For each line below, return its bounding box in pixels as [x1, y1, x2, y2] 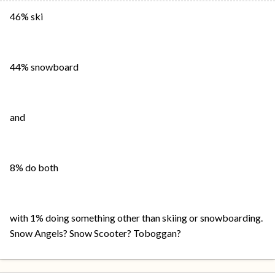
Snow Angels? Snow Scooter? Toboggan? [10, 227, 181, 239]
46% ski [10, 10, 43, 22]
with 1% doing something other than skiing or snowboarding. [10, 212, 263, 223]
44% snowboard [10, 61, 79, 72]
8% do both [10, 161, 58, 173]
